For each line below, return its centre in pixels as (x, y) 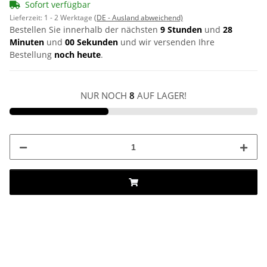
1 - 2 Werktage (69, 18)
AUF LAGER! (161, 96)
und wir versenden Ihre (166, 42)
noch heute (77, 55)
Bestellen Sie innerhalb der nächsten (85, 30)
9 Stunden (182, 30)
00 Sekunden (90, 42)
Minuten (27, 42)
